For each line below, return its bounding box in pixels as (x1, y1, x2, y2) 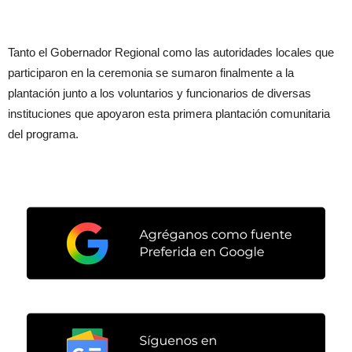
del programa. (8, 127, 79, 141)
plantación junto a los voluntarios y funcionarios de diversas (8, 86, 311, 100)
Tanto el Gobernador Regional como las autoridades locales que (8, 46, 334, 59)
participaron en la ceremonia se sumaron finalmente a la (8, 66, 294, 79)
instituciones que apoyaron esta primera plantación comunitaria (8, 107, 330, 120)
